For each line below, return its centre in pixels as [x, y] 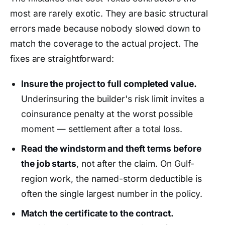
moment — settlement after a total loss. [102, 129]
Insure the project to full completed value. [109, 83]
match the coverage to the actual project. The [104, 43]
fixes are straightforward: [62, 58]
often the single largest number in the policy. [112, 193]
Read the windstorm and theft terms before [111, 148]
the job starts [49, 163]
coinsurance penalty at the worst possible [107, 114]
